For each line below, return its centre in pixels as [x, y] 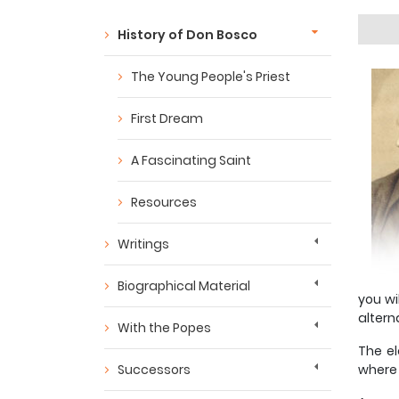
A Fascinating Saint [191, 161]
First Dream [167, 119]
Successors [154, 370]
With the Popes [164, 328]
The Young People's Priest [211, 77]
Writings [143, 244]
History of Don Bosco [187, 35]
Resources [164, 203]
